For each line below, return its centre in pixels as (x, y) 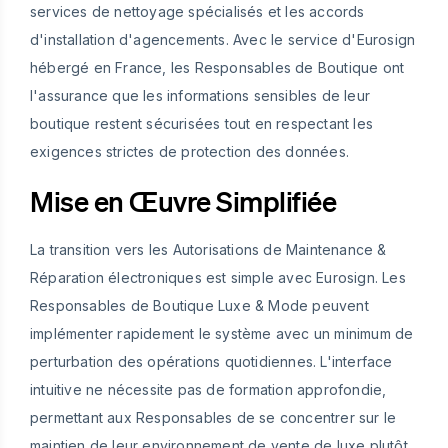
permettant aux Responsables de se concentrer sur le (213, 417)
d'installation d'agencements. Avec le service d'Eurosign (223, 39)
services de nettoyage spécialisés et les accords (197, 11)
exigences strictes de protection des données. (189, 151)
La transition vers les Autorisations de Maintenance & (208, 249)
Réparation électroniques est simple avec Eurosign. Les (218, 277)
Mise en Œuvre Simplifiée (183, 200)
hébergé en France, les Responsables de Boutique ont (217, 67)
